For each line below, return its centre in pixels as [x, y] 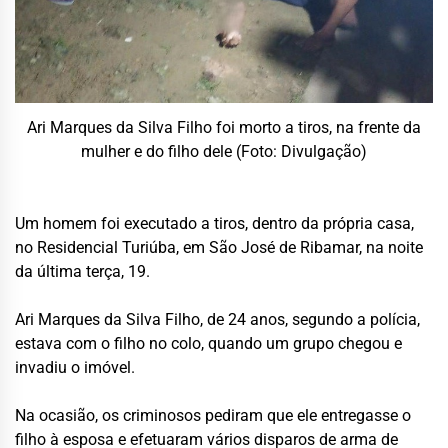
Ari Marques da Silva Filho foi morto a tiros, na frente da [224, 127]
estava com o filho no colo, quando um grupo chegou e [208, 343]
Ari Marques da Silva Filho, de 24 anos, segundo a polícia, [217, 319]
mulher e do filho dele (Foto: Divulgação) [224, 151]
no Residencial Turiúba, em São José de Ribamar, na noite [219, 247]
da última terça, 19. [82, 271]
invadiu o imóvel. [75, 367]
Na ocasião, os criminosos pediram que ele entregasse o [213, 415]
